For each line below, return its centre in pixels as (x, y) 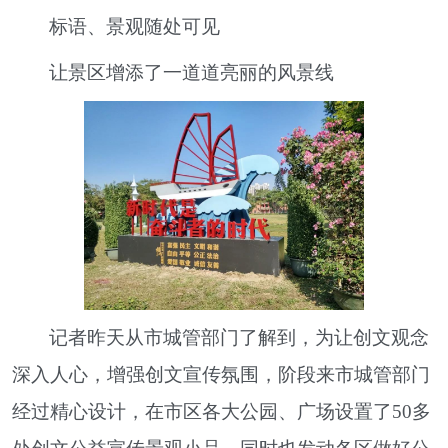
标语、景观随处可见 (135, 26)
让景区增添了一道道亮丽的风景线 (192, 73)
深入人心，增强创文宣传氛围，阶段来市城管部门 (221, 375)
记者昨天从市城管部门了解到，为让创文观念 (239, 338)
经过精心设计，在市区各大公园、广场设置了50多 (221, 412)
